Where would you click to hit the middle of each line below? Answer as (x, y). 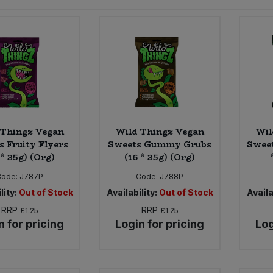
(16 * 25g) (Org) (160, 158)
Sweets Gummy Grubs (160, 145)
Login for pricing (160, 224)
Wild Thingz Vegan (160, 132)
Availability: (132, 193)
